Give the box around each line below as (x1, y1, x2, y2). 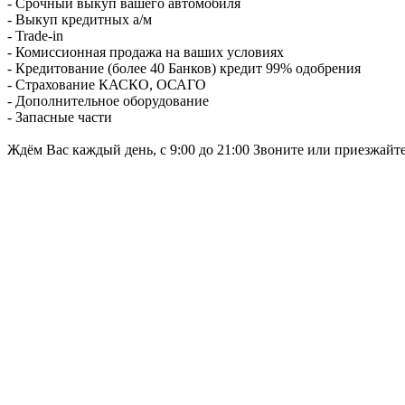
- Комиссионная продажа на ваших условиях (7, 43, 284, 60)
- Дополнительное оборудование (7, 92, 209, 108)
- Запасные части (7, 108, 112, 125)
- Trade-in (7, 27, 63, 43)
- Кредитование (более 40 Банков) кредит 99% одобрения (7, 60, 361, 76)
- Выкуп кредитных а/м (7, 11, 152, 27)
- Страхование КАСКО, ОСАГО (7, 76, 206, 92)
